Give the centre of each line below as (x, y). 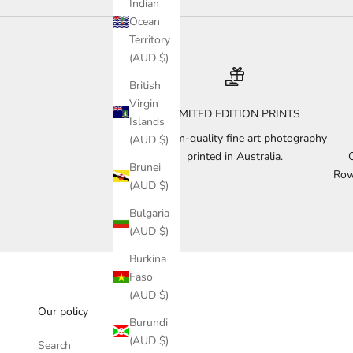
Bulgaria (149, 213)
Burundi (149, 322)
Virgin (144, 103)
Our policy (63, 311)
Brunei (145, 167)
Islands (147, 121)
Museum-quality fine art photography (234, 138)
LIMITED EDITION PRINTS (234, 113)
